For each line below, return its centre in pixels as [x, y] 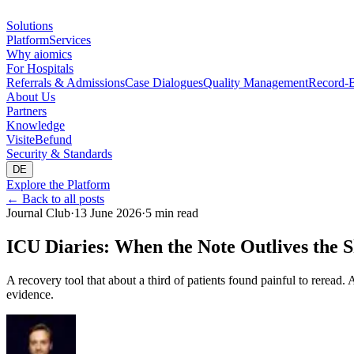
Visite [21, 139]
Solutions [30, 26]
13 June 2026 [108, 213]
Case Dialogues [164, 83]
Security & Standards [59, 154]
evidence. [30, 294]
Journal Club [38, 213]
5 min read [172, 213]
